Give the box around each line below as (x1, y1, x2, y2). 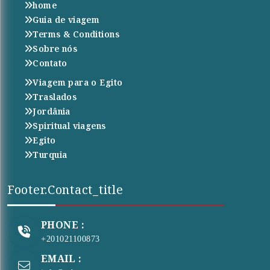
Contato (33, 57, 67, 69)
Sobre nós (33, 42, 78, 54)
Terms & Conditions (33, 28, 119, 40)
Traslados (33, 90, 77, 102)
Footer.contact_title (7, 181, 124, 198)
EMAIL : (41, 252, 82, 265)
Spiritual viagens (33, 119, 106, 131)
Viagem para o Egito (33, 76, 123, 88)
